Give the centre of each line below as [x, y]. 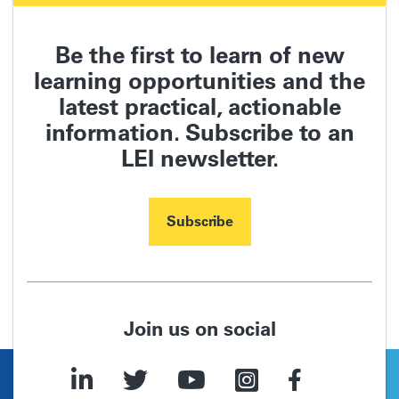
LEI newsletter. [199, 158]
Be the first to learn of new [199, 54]
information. [112, 132]
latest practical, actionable [199, 106]
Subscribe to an [266, 132]
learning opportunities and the [199, 80]
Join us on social [199, 328]
